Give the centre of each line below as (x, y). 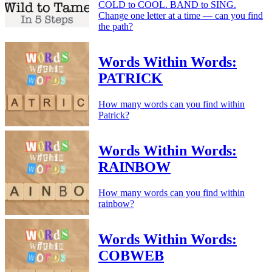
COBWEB (131, 256)
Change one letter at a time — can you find (181, 16)
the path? (116, 27)
